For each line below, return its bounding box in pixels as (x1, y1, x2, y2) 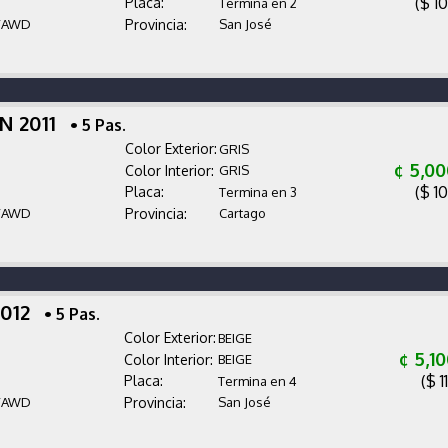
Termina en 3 (218, 183, 297, 200)
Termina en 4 (217, 372, 297, 389)
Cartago (218, 204, 266, 221)
